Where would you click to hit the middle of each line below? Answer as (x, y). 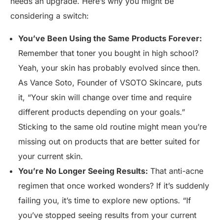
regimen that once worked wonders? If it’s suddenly (114, 186)
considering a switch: (50, 16)
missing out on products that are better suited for (109, 142)
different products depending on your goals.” (102, 112)
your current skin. (51, 156)
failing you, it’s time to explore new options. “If (105, 201)
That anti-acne (176, 171)
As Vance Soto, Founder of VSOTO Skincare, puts (110, 83)
